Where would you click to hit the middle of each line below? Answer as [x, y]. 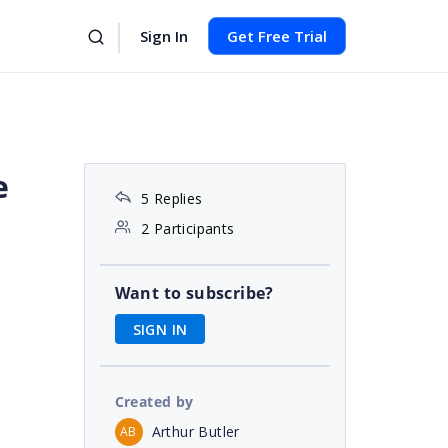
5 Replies [171, 198]
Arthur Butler [195, 431]
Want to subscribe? [194, 293]
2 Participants [187, 228]
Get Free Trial [277, 36]
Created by [154, 401]
